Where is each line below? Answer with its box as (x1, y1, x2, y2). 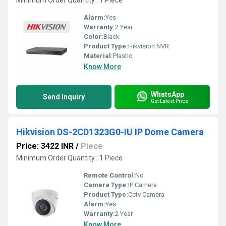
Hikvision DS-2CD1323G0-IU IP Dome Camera (16, 127, 204, 137)
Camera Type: (84, 181, 128, 189)
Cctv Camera (128, 191, 164, 198)
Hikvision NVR (128, 42, 169, 50)
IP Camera (128, 181, 157, 189)
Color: (84, 33, 103, 40)
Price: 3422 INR (16, 141, 74, 151)
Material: (84, 52, 113, 60)
